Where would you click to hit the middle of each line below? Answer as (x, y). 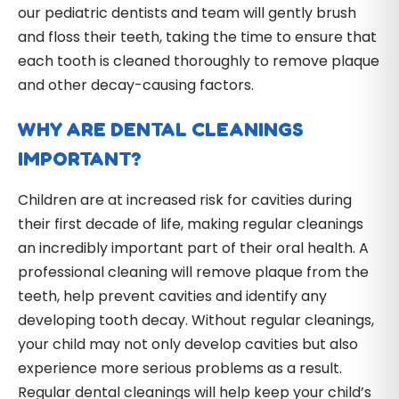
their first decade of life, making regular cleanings (191, 224)
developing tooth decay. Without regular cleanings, (196, 321)
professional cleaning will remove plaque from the (193, 273)
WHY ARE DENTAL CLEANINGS (161, 130)
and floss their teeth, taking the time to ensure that (197, 37)
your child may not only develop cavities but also (188, 345)
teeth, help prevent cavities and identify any (172, 297)
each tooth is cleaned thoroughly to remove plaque (199, 61)
